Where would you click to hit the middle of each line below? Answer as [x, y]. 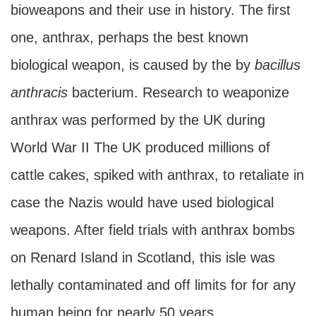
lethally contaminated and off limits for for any [153, 285]
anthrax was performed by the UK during [138, 120]
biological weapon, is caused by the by [133, 65]
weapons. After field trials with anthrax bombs [153, 230]
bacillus [278, 65]
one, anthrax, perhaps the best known [129, 37]
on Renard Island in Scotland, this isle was [143, 257]
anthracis [39, 92]
